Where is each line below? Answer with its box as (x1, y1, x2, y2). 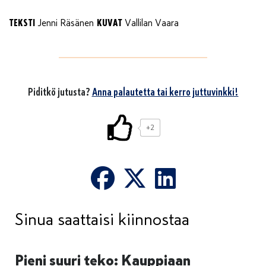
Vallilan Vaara (122, 17, 179, 30)
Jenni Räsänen (35, 17, 94, 30)
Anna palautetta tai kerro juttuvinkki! (91, 85, 239, 99)
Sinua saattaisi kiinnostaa (15, 210, 189, 230)
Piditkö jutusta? (27, 85, 92, 99)
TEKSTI (9, 17, 35, 30)
